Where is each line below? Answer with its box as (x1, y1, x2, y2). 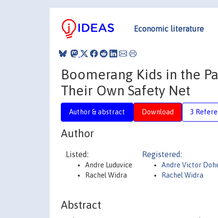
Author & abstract (69, 108, 125, 116)
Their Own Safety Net (61, 82, 190, 98)
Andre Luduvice (85, 161, 132, 169)
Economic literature (134, 24, 204, 33)
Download (142, 108, 174, 116)
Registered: (142, 150, 182, 159)
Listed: (66, 150, 89, 159)
